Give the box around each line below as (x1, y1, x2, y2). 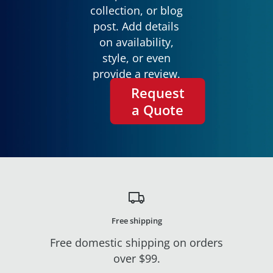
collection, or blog (90, 3, 183, 18)
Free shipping (111, 215, 162, 226)
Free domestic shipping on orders (50, 235, 223, 250)
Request (130, 83, 185, 102)
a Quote (132, 101, 184, 119)
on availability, (99, 35, 174, 49)
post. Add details (93, 19, 180, 34)
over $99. (113, 251, 160, 266)
